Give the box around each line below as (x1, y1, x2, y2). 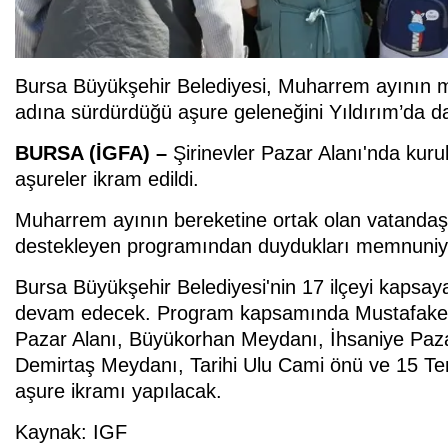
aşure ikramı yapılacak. (15, 380, 222, 403)
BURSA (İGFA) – (15, 142, 173, 165)
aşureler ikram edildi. (15, 168, 199, 191)
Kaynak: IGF (15, 421, 127, 444)
